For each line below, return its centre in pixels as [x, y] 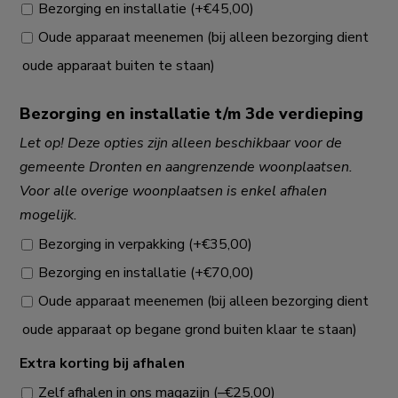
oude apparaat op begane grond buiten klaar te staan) [190, 329]
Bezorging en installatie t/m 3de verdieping [191, 113]
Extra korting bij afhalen [102, 363]
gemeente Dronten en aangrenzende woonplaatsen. [186, 167]
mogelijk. [48, 215]
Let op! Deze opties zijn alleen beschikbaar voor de [181, 143]
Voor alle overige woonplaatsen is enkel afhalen [173, 191]
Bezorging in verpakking [113, 244]
